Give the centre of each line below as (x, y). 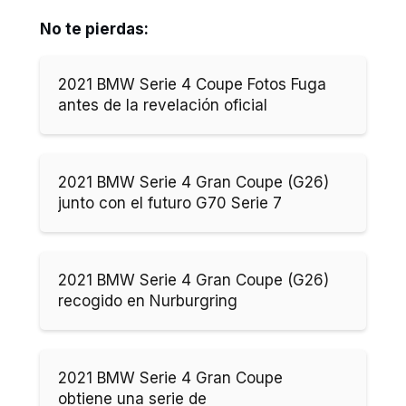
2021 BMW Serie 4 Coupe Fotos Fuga (192, 85)
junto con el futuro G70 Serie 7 (170, 203)
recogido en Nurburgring (148, 301)
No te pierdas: (94, 29)
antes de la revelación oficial (163, 106)
